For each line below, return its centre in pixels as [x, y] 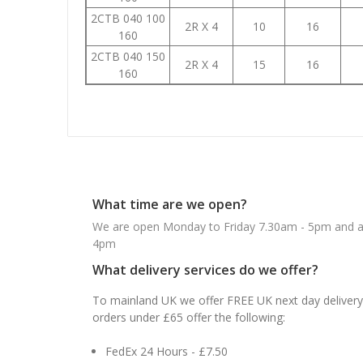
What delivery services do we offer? [205, 269]
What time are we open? [170, 204]
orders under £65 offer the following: [189, 317]
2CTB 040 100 [128, 18]
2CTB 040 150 [128, 56]
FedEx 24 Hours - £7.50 [167, 351]
